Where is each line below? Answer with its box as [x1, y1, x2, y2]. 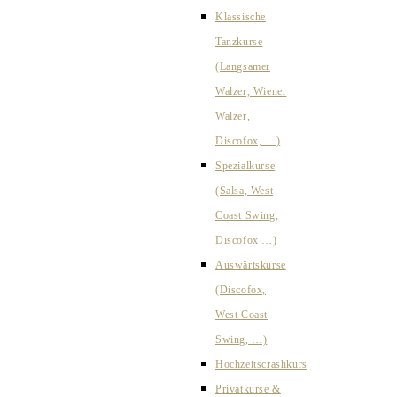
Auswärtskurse [215, 259, 286, 271]
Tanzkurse [215, 35, 263, 48]
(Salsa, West [215, 184, 274, 197]
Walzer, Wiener [215, 85, 287, 97]
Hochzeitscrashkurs [215, 358, 307, 370]
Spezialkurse [215, 160, 276, 172]
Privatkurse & [215, 383, 281, 395]
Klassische [215, 11, 266, 23]
